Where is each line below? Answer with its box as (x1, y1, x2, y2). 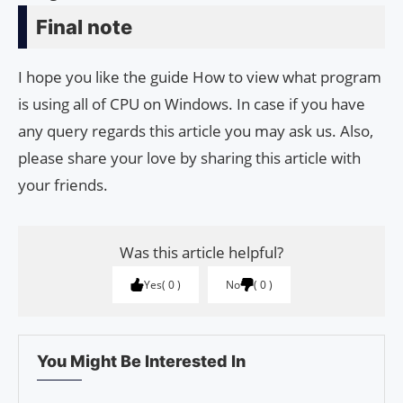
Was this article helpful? (120, 242, 283, 264)
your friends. (18, 175, 108, 196)
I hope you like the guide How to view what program (18, 67, 381, 88)
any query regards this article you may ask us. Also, (18, 121, 373, 142)
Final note (36, 15, 132, 40)
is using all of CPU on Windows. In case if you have (18, 94, 365, 115)
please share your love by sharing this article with (18, 148, 361, 169)
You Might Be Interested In (37, 352, 246, 372)
